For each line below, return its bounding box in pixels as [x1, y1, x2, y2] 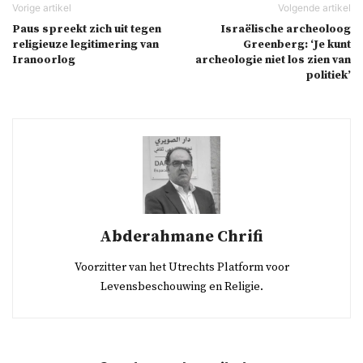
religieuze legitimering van [12, 37, 159, 53]
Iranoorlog [12, 53, 75, 68]
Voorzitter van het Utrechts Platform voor [74, 260, 289, 275]
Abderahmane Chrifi [100, 227, 263, 248]
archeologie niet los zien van [195, 53, 351, 68]
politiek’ [305, 68, 351, 83]
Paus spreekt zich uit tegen [12, 22, 161, 37]
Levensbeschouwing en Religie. [100, 280, 263, 295]
